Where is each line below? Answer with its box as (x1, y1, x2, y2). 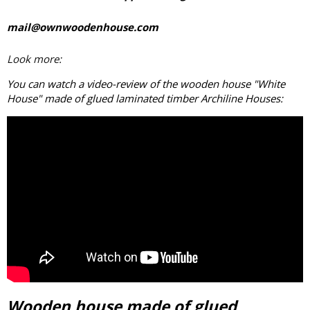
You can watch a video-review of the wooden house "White (7, 77, 285, 91)
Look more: (7, 52, 62, 66)
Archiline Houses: (201, 91, 283, 106)
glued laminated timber (86, 91, 201, 106)
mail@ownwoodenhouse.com (7, 19, 158, 34)
